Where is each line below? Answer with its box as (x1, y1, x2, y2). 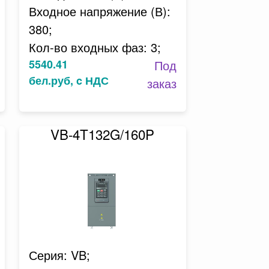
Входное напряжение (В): (28, 2, 171, 20)
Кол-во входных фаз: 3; (28, 38, 161, 56)
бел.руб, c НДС (28, 73, 109, 88)
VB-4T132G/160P (50, 124, 155, 144)
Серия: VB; (28, 246, 90, 264)
